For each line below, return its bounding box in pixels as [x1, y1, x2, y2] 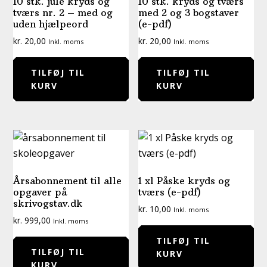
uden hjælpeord [13, 17, 89, 30]
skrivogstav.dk [13, 197, 83, 209]
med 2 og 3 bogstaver [138, 6, 240, 18]
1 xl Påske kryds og [138, 174, 231, 187]
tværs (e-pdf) [138, 185, 201, 198]
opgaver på [13, 185, 67, 198]
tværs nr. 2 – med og [13, 6, 113, 18]
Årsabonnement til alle [13, 174, 122, 187]
